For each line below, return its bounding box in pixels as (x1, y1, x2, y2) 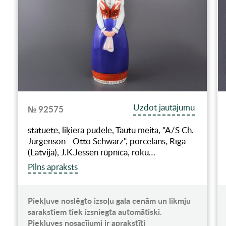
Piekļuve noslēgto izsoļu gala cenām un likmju (27, 195, 191, 207)
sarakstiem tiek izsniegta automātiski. (27, 206, 162, 218)
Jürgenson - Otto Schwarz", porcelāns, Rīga (27, 135, 186, 147)
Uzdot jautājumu (133, 101, 195, 114)
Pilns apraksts (27, 161, 78, 173)
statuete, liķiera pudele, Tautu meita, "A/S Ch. (27, 124, 194, 136)
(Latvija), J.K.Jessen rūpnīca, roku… (27, 146, 155, 158)
